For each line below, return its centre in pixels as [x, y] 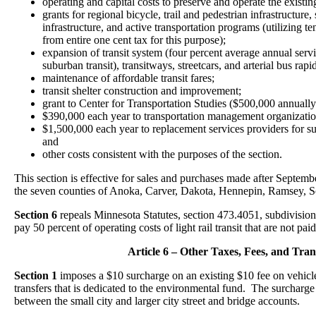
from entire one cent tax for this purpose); [134, 40]
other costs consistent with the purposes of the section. [162, 154]
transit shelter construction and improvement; [142, 91]
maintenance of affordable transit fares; [128, 78]
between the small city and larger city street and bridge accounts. [157, 301]
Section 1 [36, 275]
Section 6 [36, 215]
